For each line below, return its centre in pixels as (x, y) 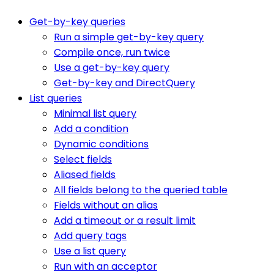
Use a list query (90, 251)
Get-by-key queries (77, 21)
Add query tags (90, 235)
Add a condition (91, 128)
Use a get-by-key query (112, 67)
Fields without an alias (106, 205)
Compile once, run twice (112, 52)
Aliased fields (85, 174)
